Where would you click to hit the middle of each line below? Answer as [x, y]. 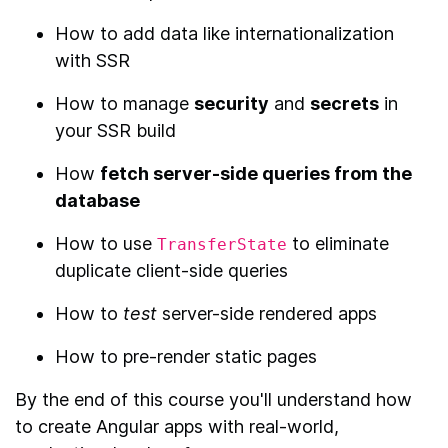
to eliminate [338, 243]
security [231, 103]
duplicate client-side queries [171, 270]
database [97, 200]
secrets [344, 103]
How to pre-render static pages [186, 356]
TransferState [222, 244]
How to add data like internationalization [224, 33]
